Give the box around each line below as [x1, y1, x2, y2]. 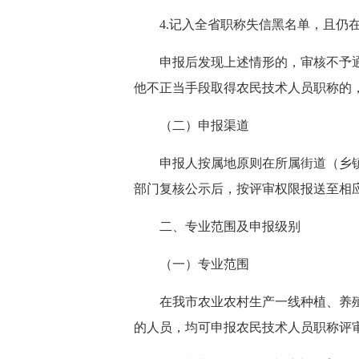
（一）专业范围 [159, 257, 249, 271]
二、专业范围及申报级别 [159, 220, 301, 233]
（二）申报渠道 [159, 119, 249, 132]
